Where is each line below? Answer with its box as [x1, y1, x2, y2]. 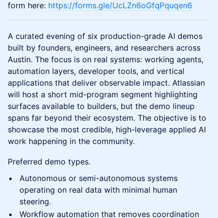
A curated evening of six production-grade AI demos [8, 31, 202, 41]
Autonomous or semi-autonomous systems [19, 173, 178, 183]
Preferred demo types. [8, 157, 91, 167]
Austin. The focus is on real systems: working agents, [8, 54, 203, 65]
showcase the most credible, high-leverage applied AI [8, 125, 206, 135]
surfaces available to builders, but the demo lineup [8, 101, 195, 111]
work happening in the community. [8, 136, 135, 146]
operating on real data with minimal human [19, 185, 177, 195]
